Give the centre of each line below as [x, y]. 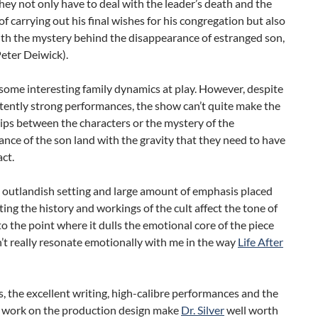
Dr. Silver [203, 309]
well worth [251, 309]
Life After [261, 241]
